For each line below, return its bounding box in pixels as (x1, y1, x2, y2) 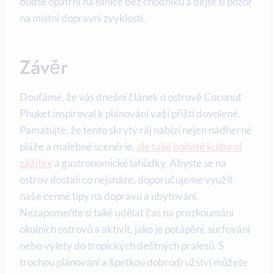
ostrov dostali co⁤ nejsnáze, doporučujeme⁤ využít (20, 172, 233, 186)
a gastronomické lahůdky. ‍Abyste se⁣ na (53, 156, 226, 169)
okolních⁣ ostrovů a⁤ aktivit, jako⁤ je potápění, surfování (20, 222, 250, 235)
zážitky (20, 156, 53, 169)
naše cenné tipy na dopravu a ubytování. (20, 189, 199, 202)
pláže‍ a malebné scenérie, (20, 139, 136, 153)
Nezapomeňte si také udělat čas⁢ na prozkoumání (20, 206, 234, 219)
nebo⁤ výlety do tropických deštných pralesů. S (20, 239, 224, 252)
